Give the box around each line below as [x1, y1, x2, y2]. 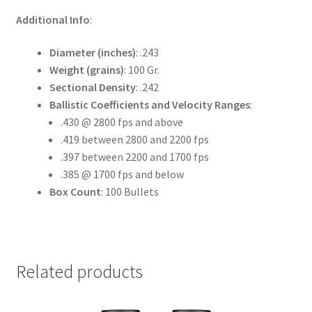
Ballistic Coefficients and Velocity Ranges [49, 97, 250, 112]
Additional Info [15, 12, 90, 26]
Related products [15, 260, 143, 283]
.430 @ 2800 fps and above [60, 115, 183, 130]
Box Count [49, 185, 101, 199]
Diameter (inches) [49, 45, 136, 60]
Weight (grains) [49, 63, 124, 77]
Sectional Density [49, 80, 136, 95]
